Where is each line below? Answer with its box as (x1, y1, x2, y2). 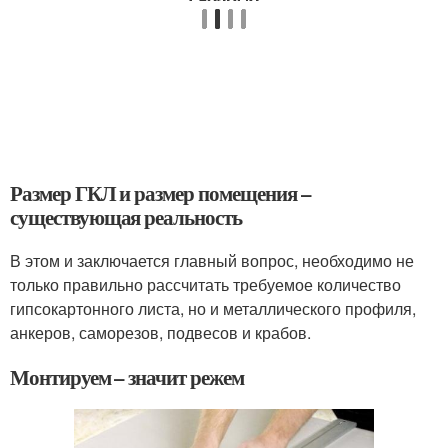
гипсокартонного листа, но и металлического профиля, (10, 296, 416, 320)
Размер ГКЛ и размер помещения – (10, 177, 311, 208)
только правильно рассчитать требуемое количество (10, 272, 401, 296)
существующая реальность (10, 201, 242, 232)
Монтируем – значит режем (10, 361, 244, 392)
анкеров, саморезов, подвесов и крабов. (10, 320, 311, 344)
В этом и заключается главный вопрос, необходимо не (10, 248, 414, 272)
